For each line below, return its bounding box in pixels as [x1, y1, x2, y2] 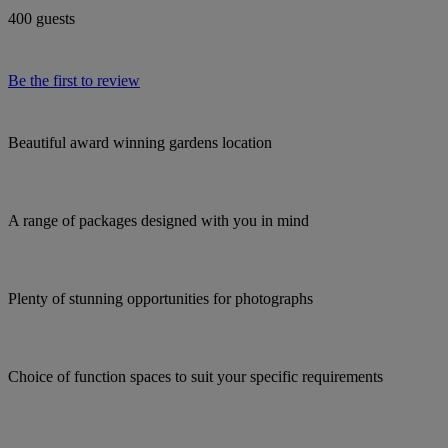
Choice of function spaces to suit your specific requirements [8, 367, 383, 385]
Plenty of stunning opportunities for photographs [8, 289, 313, 307]
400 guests [8, 9, 75, 27]
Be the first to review [8, 71, 140, 89]
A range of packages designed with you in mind [8, 211, 309, 229]
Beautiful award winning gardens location [8, 133, 272, 151]
